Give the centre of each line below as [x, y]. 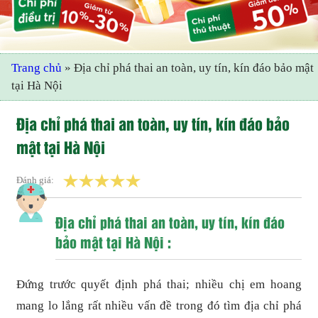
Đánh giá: [37, 180]
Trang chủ [37, 68]
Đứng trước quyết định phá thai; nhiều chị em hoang [159, 284]
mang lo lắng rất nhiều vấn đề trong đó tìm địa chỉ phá [159, 305]
